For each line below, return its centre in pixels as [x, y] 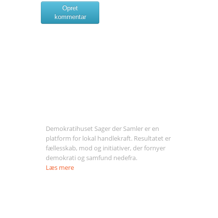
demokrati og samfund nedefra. [91, 158]
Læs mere [60, 167]
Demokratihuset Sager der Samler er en [102, 128]
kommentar [70, 17]
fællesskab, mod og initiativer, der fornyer [106, 148]
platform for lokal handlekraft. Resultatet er [108, 138]
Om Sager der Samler [84, 109]
